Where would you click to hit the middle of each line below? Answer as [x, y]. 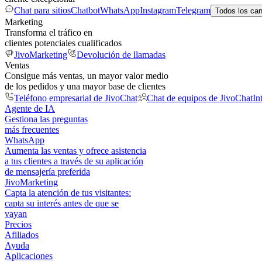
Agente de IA [30, 108]
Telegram [193, 10]
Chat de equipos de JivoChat [200, 98]
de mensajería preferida [47, 172]
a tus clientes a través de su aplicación [74, 161]
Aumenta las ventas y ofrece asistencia [75, 151]
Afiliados [22, 235]
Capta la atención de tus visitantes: [68, 193]
